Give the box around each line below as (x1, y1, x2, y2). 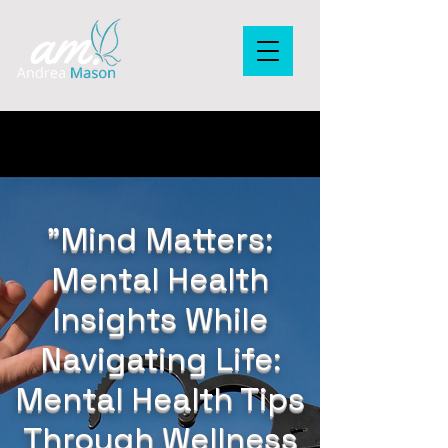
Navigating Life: (39, 339, 281, 379)
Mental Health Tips (15, 379, 305, 419)
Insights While (52, 299, 268, 339)
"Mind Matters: (47, 219, 273, 259)
